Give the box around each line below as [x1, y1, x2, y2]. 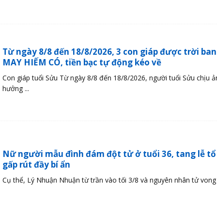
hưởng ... [2, 83, 29, 93]
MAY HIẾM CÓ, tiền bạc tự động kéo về [2, 56, 161, 68]
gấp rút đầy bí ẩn [2, 158, 70, 170]
